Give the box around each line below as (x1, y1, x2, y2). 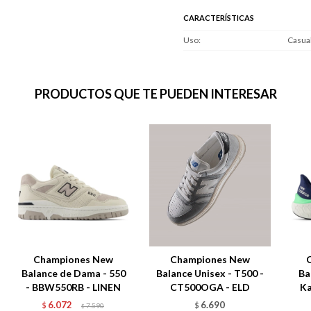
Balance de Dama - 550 (21, 267, 126, 280)
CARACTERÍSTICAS (183, 12, 254, 22)
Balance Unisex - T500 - (155, 267, 264, 280)
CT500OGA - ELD (169, 281, 250, 294)
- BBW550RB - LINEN (26, 281, 121, 294)
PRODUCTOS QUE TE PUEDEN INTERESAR (34, 85, 277, 101)
